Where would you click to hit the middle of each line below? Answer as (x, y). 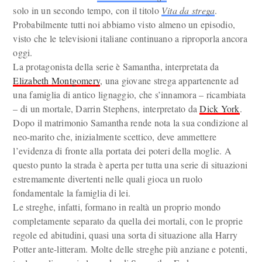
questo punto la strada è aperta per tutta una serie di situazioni (130, 165)
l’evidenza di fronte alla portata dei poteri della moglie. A (122, 151)
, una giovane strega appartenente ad (169, 80)
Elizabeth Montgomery (57, 80)
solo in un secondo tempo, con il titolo (87, 10)
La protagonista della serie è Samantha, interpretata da (116, 66)
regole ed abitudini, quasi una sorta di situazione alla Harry (125, 235)
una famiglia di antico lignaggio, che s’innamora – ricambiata (130, 94)
